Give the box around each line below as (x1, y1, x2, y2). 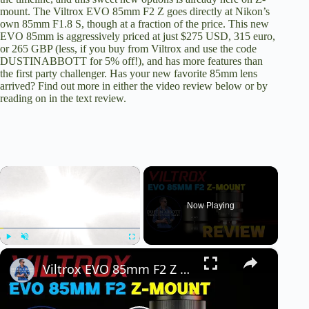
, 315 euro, (228, 30, 275, 43)
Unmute (25, 248, 44, 255)
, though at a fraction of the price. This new (81, 18, 269, 30)
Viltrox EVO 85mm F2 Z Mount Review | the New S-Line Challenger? (180, 261, 190, 278)
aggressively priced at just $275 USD (66, 30, 228, 43)
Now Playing (186, 201, 235, 211)
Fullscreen (131, 248, 157, 255)
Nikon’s (235, 6, 270, 18)
